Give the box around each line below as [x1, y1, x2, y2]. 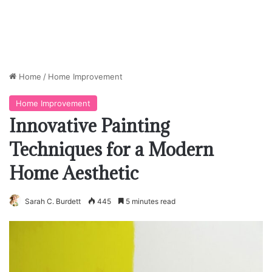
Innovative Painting [9, 114, 170, 137]
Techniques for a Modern [9, 138, 214, 161]
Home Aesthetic [9, 161, 138, 185]
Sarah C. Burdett [25, 197, 81, 206]
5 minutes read [124, 197, 175, 206]
